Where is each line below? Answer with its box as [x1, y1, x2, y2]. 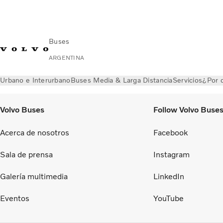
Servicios [172, 76, 203, 85]
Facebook [153, 127, 188, 137]
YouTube [153, 193, 184, 203]
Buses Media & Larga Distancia [70, 76, 173, 85]
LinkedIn [153, 171, 184, 181]
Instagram [153, 149, 190, 159]
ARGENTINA [49, 54, 85, 61]
